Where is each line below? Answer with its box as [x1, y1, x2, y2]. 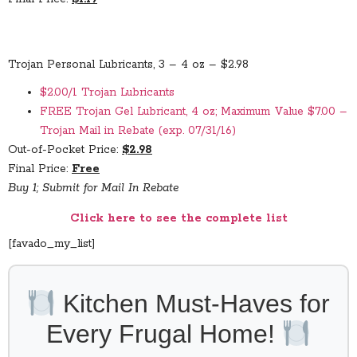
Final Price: [8, 161, 72, 176]
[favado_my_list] [8, 236, 96, 251]
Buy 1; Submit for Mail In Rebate [8, 180, 178, 195]
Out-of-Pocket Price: [8, 142, 122, 157]
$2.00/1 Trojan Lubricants [40, 84, 175, 100]
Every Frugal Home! [45, 320, 282, 349]
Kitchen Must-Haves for [56, 289, 331, 319]
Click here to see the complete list [69, 210, 288, 226]
